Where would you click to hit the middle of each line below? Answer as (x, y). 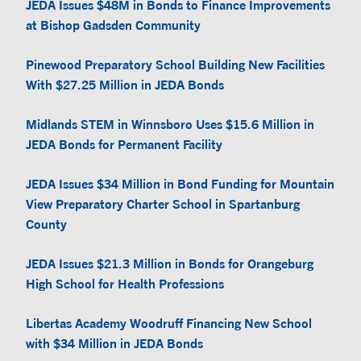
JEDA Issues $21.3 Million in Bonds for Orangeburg (170, 263)
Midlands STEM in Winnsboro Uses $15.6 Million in (170, 124)
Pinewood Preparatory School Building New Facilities (175, 64)
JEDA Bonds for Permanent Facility (124, 144)
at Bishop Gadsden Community (113, 25)
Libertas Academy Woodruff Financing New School (169, 323)
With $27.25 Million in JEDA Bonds (125, 84)
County (46, 224)
